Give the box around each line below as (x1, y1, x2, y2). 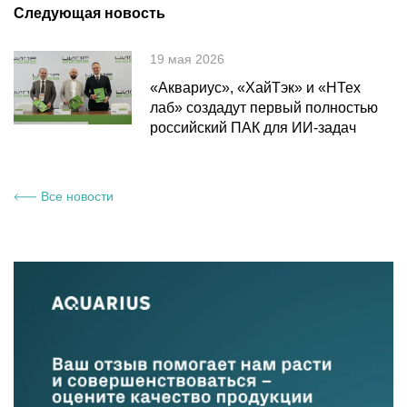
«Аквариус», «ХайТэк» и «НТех (150, 80, 361, 95)
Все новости (41, 189, 114, 204)
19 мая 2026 (150, 52, 224, 66)
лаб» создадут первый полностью (150, 100, 378, 115)
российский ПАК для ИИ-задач (150, 120, 356, 135)
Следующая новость (14, 5, 165, 21)
